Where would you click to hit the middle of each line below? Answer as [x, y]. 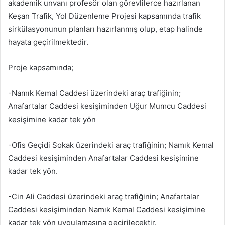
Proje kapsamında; [41, 68]
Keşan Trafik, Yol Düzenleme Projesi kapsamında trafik [104, 16]
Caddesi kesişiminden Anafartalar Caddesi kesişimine [103, 158]
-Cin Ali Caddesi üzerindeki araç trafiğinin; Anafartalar [104, 197]
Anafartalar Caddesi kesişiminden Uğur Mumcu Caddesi [107, 106]
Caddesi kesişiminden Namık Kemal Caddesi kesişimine [107, 210]
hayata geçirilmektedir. [48, 42]
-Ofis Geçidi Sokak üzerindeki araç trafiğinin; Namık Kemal [111, 145]
